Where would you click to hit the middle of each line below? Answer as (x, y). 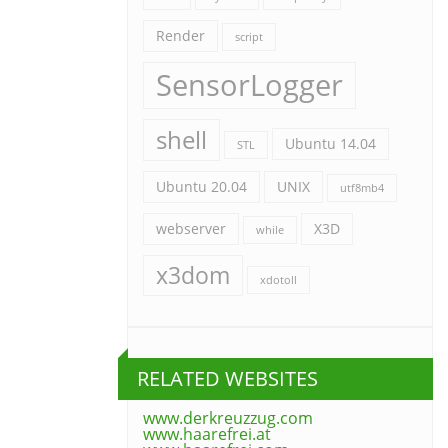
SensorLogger (249, 85)
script (249, 37)
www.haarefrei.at (207, 434)
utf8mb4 (362, 188)
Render (180, 35)
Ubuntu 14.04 (330, 143)
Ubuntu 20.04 (201, 186)
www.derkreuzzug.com (228, 418)
